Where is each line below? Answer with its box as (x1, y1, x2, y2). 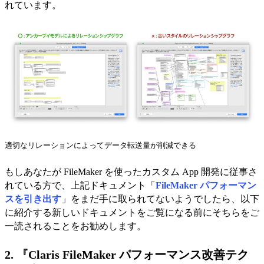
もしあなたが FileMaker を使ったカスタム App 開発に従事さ (5, 166, 258, 177)
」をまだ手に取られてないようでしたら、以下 (61, 193, 259, 204)
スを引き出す (5, 193, 61, 204)
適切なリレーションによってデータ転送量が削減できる (5, 140, 196, 150)
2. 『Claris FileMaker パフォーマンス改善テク (5, 247, 249, 261)
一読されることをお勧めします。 (5, 220, 146, 231)
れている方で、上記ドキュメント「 (5, 180, 156, 190)
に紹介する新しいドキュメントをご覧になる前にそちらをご (5, 207, 259, 217)
